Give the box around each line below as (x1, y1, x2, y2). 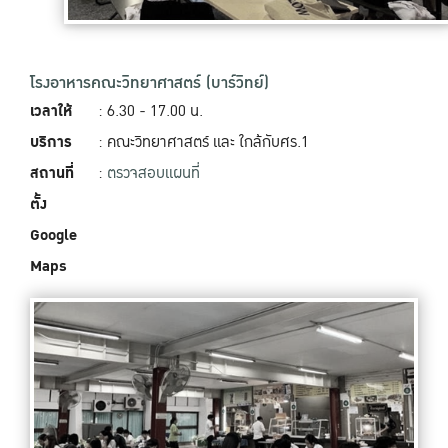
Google (30, 223, 77, 249)
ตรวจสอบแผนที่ (107, 161, 200, 187)
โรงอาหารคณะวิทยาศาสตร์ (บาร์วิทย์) (30, 70, 269, 97)
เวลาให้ (30, 99, 72, 125)
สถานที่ (30, 161, 74, 187)
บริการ (30, 130, 72, 156)
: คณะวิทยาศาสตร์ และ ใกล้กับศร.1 (98, 130, 309, 156)
